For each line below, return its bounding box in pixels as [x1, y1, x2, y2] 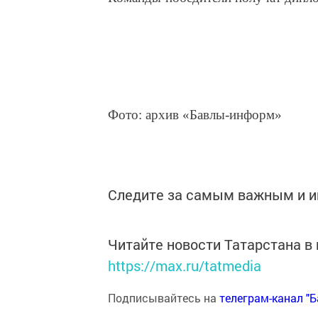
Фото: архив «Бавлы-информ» [108, 107, 282, 123]
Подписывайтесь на [108, 290, 219, 305]
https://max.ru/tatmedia [108, 256, 261, 275]
